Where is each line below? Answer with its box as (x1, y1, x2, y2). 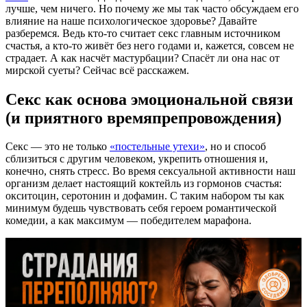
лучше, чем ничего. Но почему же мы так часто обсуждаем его (5, 2, 299, 14)
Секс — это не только (5, 140, 110, 153)
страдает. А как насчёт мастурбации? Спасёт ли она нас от (5, 51, 280, 64)
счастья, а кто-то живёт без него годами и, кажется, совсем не (5, 39, 294, 51)
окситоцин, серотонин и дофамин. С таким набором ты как (5, 190, 284, 202)
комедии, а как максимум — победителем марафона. (5, 214, 251, 227)
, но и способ (205, 140, 266, 153)
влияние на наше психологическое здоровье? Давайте (5, 14, 257, 27)
